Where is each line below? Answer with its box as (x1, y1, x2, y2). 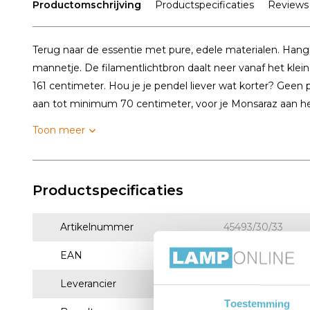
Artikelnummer (60, 221, 134, 233)
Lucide (223, 277, 256, 290)
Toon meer (33, 124, 85, 136)
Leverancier (60, 277, 116, 290)
